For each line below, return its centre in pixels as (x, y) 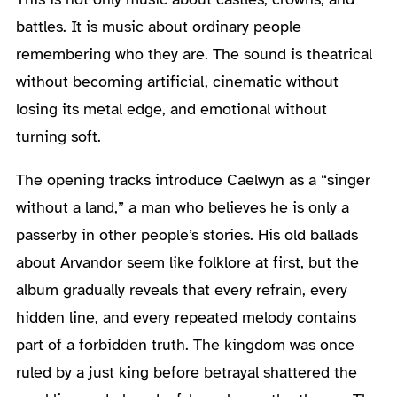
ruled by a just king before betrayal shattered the (186, 372)
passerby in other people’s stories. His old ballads (187, 234)
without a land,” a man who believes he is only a (182, 207)
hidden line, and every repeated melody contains (186, 317)
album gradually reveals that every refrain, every (181, 289)
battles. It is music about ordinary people (158, 26)
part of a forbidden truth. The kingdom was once (185, 344)
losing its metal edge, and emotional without (171, 109)
